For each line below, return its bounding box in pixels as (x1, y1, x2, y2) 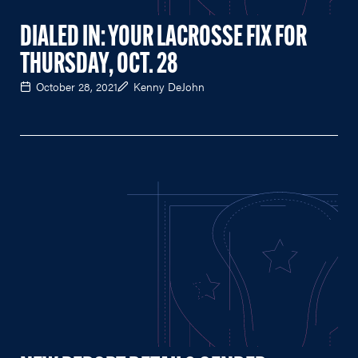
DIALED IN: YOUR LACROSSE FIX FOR (20, 23, 307, 53)
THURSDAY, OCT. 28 (20, 50, 178, 80)
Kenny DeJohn (133, 78, 205, 94)
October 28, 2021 (36, 78, 117, 94)
